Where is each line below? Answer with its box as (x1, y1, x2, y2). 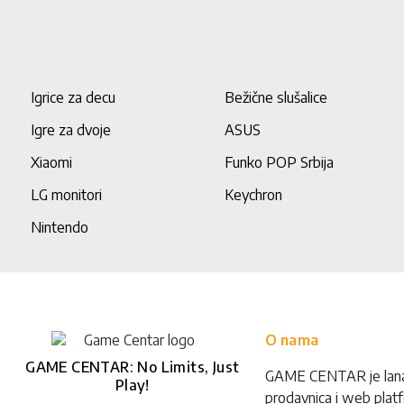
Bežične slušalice (225, 88, 328, 106)
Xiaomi (30, 153, 72, 171)
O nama (264, 331, 318, 349)
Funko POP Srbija (225, 153, 335, 171)
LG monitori (30, 186, 102, 204)
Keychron (225, 186, 283, 204)
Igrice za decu (30, 88, 115, 106)
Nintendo (30, 218, 88, 236)
